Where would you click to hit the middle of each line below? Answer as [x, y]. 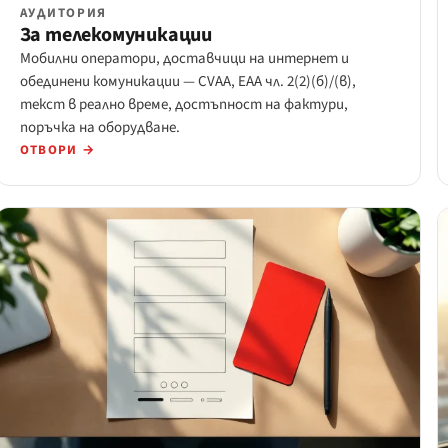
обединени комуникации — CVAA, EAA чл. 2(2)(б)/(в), [187, 82]
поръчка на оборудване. [99, 128]
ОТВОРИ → [57, 150]
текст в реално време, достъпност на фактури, [183, 105]
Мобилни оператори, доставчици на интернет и [184, 59]
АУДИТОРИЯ [63, 13]
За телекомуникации [116, 35]
